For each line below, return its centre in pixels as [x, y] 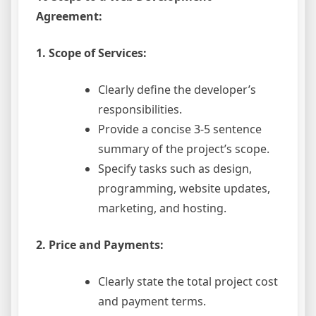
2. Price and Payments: [100, 245]
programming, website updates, [184, 189]
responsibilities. [140, 110]
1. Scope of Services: [91, 53]
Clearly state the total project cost [188, 282]
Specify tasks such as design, [175, 169]
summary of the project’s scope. [184, 149]
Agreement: [69, 17]
